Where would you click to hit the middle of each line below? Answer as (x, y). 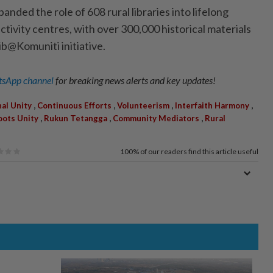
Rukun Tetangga (76, 119)
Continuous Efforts (74, 106)
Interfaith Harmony (212, 106)
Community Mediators (156, 119)
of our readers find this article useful (199, 152)
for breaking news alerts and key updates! (136, 80)
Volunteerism (143, 106)
